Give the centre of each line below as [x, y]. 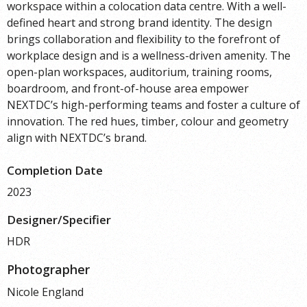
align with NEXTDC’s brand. [77, 137]
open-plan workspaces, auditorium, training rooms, [139, 72]
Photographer [48, 269]
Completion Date [55, 170]
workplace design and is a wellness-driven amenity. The [149, 55]
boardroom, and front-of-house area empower [128, 88]
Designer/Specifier [59, 219]
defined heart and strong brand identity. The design [139, 22]
